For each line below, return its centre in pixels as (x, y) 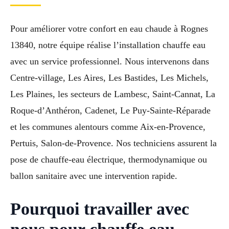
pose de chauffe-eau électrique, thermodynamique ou (109, 160)
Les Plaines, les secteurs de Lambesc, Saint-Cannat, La (113, 94)
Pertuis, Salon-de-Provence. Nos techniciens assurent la (113, 143)
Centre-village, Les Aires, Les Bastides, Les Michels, (109, 78)
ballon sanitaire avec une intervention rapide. (94, 176)
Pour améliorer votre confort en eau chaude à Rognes (109, 29)
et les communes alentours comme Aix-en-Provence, (108, 127)
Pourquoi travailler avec (100, 209)
